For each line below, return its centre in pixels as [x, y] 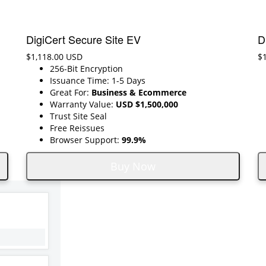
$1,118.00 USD [54, 56]
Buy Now [133, 166]
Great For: [71, 92]
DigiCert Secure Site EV [83, 39]
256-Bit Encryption [86, 68]
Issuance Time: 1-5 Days [98, 80]
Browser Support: [86, 140]
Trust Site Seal [78, 116]
